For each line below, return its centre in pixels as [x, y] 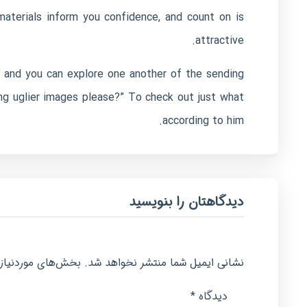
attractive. [219, 41]
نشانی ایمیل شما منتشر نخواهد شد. [164, 263]
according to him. [203, 121]
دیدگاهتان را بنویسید [186, 202]
